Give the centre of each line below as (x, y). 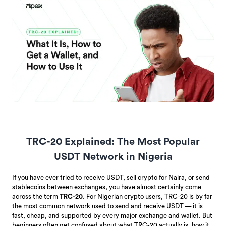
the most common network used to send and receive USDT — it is (107, 206)
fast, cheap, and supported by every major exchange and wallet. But (112, 215)
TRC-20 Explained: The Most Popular (113, 142)
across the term (36, 196)
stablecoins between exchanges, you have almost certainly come (107, 187)
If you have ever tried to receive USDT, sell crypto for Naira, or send (111, 177)
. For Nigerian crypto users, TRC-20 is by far (148, 196)
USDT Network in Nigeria (113, 157)
